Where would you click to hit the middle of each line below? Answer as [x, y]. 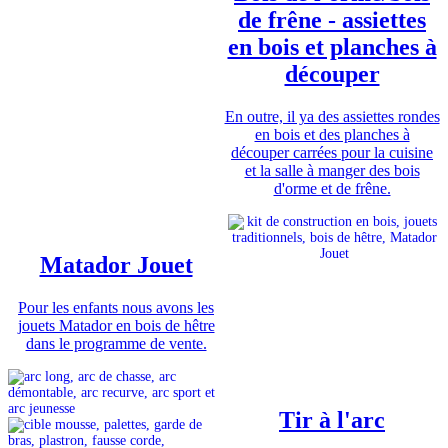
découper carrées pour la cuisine [332, 152]
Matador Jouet [116, 264]
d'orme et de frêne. [332, 188]
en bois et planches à [332, 46]
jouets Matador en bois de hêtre [116, 325]
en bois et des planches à [332, 134]
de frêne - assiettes [332, 19]
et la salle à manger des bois [332, 170]
